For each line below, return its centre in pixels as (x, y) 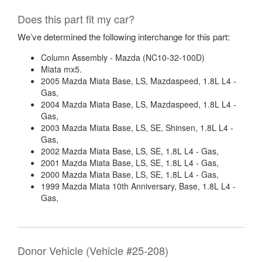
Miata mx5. (61, 69)
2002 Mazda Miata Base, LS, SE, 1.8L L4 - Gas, (130, 151)
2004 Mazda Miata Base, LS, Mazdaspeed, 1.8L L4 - (139, 104)
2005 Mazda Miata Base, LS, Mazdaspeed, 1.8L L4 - (139, 81)
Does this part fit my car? (76, 19)
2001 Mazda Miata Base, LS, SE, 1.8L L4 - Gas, (130, 163)
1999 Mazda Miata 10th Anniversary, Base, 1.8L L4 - (138, 186)
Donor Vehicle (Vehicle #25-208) (93, 250)
